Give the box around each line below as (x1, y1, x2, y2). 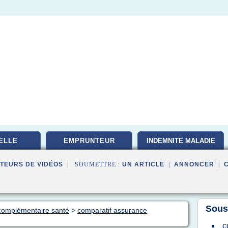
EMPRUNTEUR (63, 137, 115, 145)
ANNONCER (174, 161, 214, 168)
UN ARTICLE (122, 161, 164, 168)
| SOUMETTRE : (63, 161, 122, 168)
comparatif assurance (77, 206, 147, 214)
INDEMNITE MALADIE (146, 137, 215, 145)
